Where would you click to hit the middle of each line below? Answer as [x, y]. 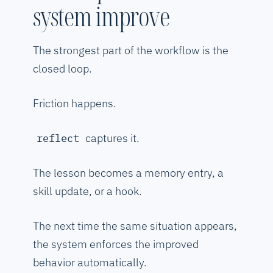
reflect [58, 139]
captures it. [111, 138]
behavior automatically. [90, 263]
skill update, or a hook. [87, 191]
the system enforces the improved [116, 244]
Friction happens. [75, 104]
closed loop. [62, 69]
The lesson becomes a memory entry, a [128, 173]
